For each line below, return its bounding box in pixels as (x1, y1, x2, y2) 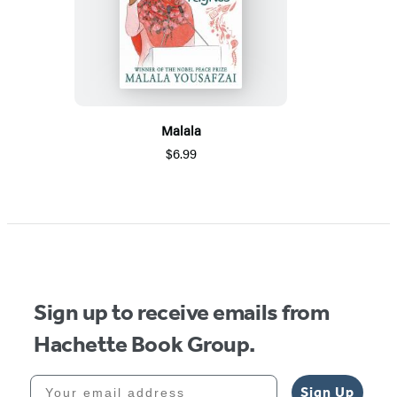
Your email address (29, 373, 176, 388)
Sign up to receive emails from (34, 298, 330, 326)
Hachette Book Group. (34, 330, 255, 358)
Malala (160, 120, 201, 139)
